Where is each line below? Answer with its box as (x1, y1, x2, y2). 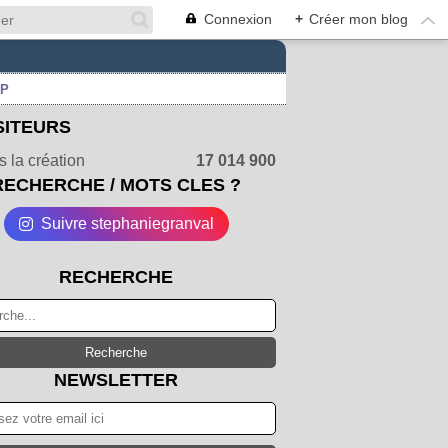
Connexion (204, 11, 272, 27)
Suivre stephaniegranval (40, 215, 214, 232)
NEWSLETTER (54, 370, 178, 390)
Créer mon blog (309, 11, 408, 27)
